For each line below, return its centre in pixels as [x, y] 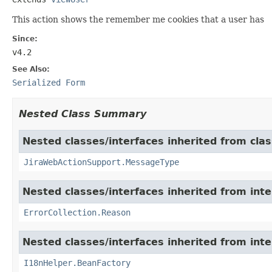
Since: [25, 39]
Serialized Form [49, 82]
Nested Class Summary [83, 114]
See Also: [31, 69]
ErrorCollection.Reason [77, 212]
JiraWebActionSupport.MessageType [101, 162]
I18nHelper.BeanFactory [77, 263]
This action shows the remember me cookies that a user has [138, 19]
